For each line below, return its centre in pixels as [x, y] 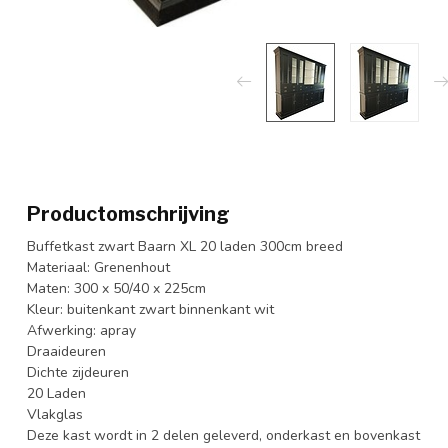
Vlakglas [55, 414]
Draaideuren [66, 351]
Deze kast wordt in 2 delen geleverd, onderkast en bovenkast [223, 435]
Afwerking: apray [81, 330]
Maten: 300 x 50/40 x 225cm [116, 288]
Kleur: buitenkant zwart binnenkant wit [150, 309]
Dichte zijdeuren [78, 372]
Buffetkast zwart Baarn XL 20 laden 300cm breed [185, 246]
